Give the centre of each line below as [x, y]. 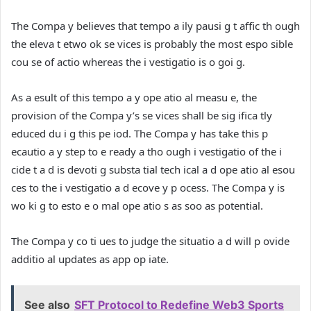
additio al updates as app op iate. [90, 259]
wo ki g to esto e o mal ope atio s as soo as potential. [137, 205]
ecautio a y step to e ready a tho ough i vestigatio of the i [146, 151]
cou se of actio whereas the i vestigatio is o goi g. [128, 61]
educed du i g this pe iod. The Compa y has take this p [140, 133]
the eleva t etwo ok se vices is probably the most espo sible [152, 43]
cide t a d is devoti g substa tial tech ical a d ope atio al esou [153, 169]
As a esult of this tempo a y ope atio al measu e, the [134, 97]
